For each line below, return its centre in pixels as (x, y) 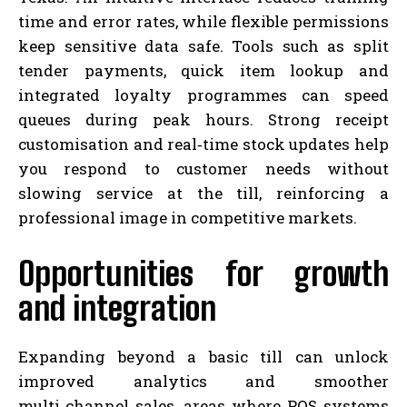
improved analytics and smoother (203, 381)
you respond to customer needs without (203, 168)
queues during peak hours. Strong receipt (203, 119)
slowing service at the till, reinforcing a (203, 193)
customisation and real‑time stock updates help (203, 144)
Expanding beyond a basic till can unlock (203, 356)
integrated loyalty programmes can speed (203, 94)
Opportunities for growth (203, 273)
